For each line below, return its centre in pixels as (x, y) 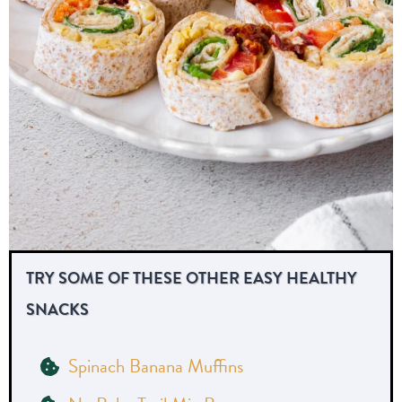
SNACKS (57, 310)
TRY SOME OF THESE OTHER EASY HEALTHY (192, 278)
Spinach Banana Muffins (156, 367)
